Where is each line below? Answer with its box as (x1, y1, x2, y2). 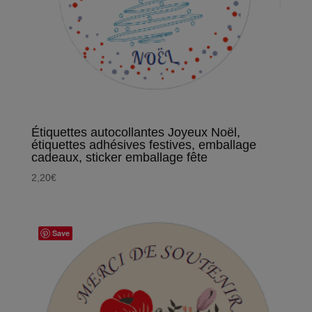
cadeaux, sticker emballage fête (31, 150, 208, 164)
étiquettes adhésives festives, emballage (31, 137, 256, 152)
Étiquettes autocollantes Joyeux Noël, (31, 125, 240, 139)
